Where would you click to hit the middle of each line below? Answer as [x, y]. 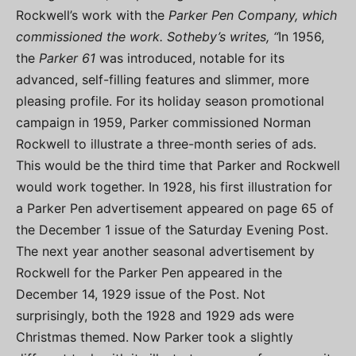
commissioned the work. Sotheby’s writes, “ [147, 37]
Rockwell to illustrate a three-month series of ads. [166, 144]
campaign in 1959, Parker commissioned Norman [163, 122]
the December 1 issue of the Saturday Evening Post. [172, 230]
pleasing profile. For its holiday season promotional [170, 101]
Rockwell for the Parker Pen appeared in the [149, 273]
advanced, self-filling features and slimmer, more [163, 79]
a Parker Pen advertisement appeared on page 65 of [175, 208]
